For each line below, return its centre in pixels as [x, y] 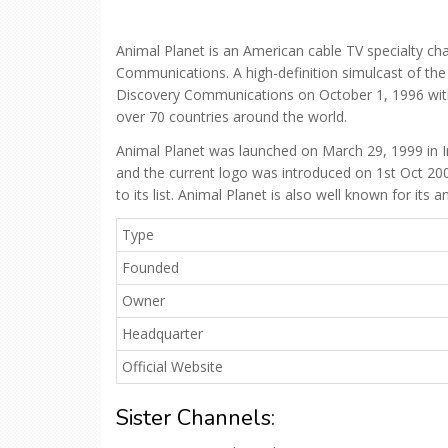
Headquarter [162, 333]
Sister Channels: [195, 418]
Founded [150, 267]
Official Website [172, 366]
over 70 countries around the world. [231, 116]
